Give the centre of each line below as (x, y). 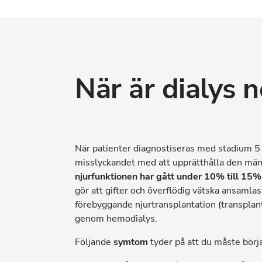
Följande (94, 242)
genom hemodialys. (116, 219)
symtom (131, 242)
